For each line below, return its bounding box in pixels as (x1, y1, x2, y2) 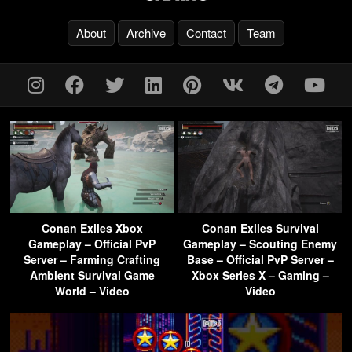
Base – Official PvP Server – (186, 251, 334, 268)
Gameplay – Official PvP (28, 236, 156, 252)
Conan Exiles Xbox (41, 220, 143, 236)
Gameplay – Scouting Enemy (183, 236, 337, 252)
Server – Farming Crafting (24, 251, 160, 268)
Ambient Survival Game (29, 267, 155, 284)
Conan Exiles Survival (201, 220, 319, 236)
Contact (186, 24, 226, 42)
